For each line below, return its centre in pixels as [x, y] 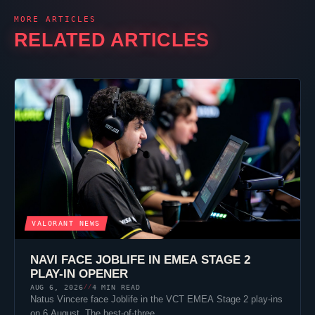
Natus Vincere [59, 300]
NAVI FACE [63, 260]
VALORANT [53, 224]
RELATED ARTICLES [112, 39]
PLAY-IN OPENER [79, 274]
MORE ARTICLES [55, 20]
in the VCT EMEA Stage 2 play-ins [210, 300]
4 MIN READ [116, 287]
